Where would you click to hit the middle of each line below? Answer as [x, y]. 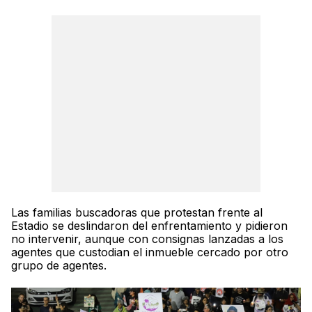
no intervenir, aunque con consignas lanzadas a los [147, 239]
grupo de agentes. [59, 266]
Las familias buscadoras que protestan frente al [137, 213]
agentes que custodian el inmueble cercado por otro [150, 252]
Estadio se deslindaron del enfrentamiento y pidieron [149, 226]
